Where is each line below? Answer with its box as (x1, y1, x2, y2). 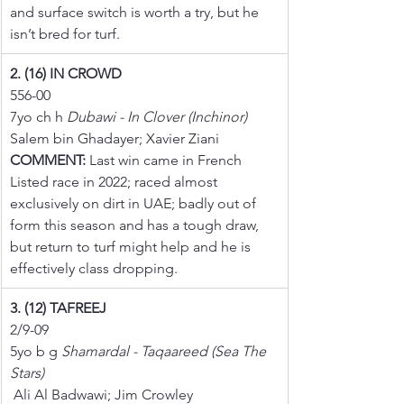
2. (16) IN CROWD (10, 64, 122, 82)
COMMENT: (10, 151, 86, 169)
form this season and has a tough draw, (10, 216, 262, 234)
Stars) (10, 363, 44, 381)
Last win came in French (86, 151, 245, 169)
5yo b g (10, 342, 61, 360)
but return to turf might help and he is (10, 237, 254, 255)
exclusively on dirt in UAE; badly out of (10, 194, 260, 212)
